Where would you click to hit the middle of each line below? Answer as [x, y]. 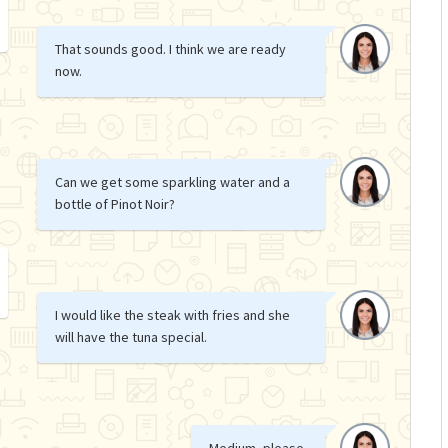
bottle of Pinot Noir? [115, 203]
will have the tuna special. [131, 336]
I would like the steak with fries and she [173, 314]
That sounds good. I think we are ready [171, 48]
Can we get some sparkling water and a [173, 181]
